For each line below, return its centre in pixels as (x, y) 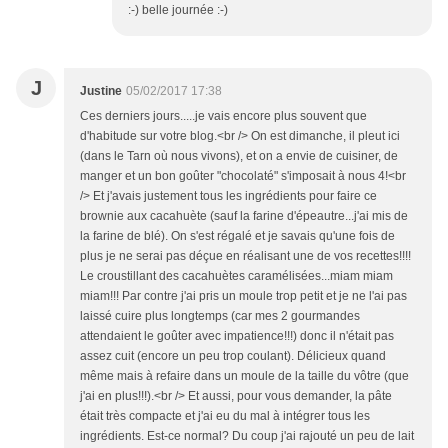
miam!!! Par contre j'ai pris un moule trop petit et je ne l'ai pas (243, 296)
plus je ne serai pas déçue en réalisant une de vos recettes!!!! (245, 256)
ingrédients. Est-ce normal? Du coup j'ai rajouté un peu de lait (247, 436)
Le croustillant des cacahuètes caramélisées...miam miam (236, 276)
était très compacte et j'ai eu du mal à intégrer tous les (225, 416)
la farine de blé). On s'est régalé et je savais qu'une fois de (237, 236)
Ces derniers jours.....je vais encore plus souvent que (223, 116)
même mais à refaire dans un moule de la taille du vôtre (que (244, 376)
